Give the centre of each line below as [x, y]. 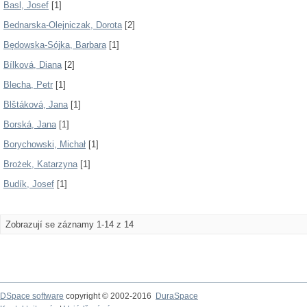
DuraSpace [177, 296]
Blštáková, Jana [36, 105]
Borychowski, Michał [45, 144]
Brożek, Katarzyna [40, 164]
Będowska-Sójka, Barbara [55, 45]
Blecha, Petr [28, 85]
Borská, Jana [30, 124]
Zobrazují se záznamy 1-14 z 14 [70, 224]
